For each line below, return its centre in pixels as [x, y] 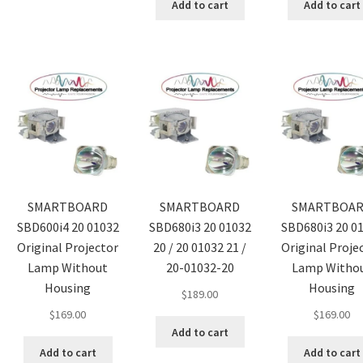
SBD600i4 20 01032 [68, 227]
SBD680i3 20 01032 [200, 227]
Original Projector [68, 248]
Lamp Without [68, 268]
